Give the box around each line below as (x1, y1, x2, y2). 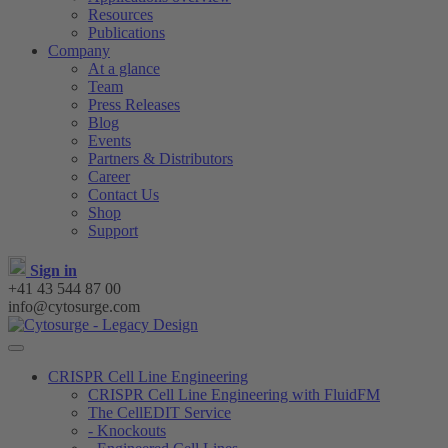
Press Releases (88, 96, 180, 113)
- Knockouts (88, 422, 166, 439)
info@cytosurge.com (8, 298, 140, 315)
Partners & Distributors (88, 150, 233, 167)
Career (88, 168, 130, 185)
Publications (88, 24, 165, 41)
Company (48, 42, 110, 59)
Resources (88, 6, 153, 23)
